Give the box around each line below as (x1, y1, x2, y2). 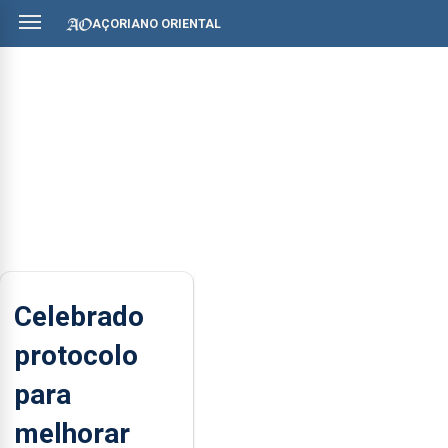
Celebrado (14, 299, 144, 333)
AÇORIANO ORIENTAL (92, 16, 221, 31)
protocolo (14, 338, 138, 372)
